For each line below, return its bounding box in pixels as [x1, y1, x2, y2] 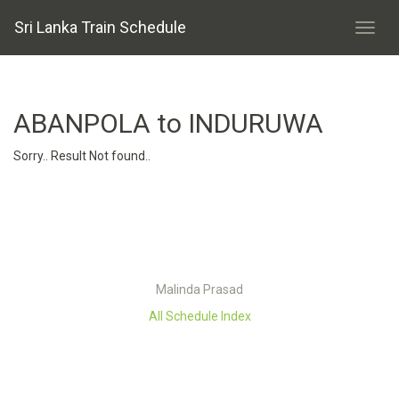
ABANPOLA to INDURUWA [13, 108, 323, 139]
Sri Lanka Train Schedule [14, 18, 186, 37]
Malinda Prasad [156, 282, 243, 297]
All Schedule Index [148, 309, 251, 323]
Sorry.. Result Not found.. [13, 149, 151, 163]
